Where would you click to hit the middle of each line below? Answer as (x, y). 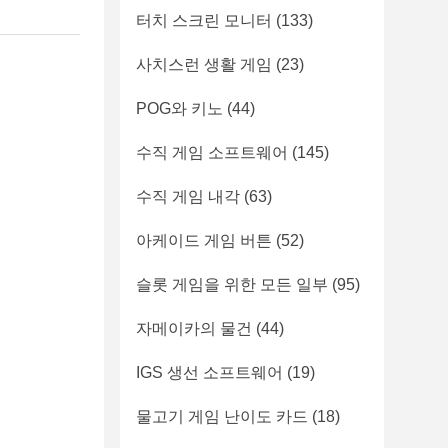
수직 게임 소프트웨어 (212, 152)
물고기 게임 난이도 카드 (222, 416)
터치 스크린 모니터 (204, 20)
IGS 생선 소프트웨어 (209, 372)
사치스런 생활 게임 (204, 64)
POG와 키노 (179, 108)
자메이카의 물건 (194, 328)
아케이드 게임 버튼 (204, 240)
